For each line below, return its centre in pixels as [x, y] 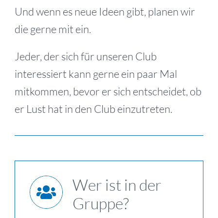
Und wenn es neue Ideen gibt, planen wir [105, 11]
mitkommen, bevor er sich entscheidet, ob [108, 91]
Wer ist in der [117, 185]
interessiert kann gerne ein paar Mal [96, 74]
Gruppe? [101, 203]
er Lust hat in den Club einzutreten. [93, 109]
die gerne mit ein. [53, 29]
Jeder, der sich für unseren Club [86, 56]
